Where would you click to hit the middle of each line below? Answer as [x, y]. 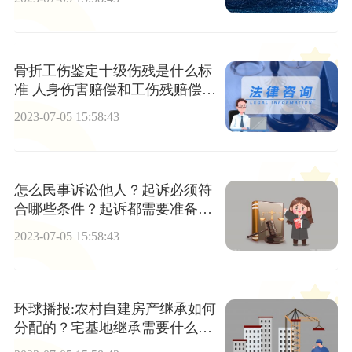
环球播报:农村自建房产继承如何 [115, 309]
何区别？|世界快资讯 [79, 109]
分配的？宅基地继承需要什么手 [113, 328]
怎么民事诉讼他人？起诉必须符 [113, 190]
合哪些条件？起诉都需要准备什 [113, 209]
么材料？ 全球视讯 [72, 227]
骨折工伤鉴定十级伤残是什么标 [113, 71]
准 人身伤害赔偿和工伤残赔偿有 [23, 90]
